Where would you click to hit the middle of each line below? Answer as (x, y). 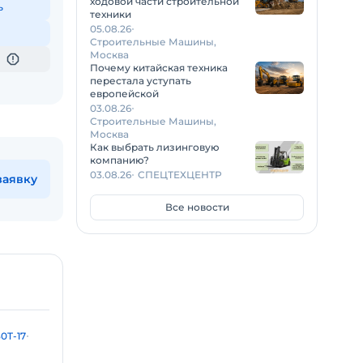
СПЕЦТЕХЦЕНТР (180, 174)
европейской (124, 93)
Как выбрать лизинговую (155, 147)
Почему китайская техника (159, 67)
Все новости (197, 207)
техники (111, 14)
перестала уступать (141, 80)
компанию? (120, 160)
